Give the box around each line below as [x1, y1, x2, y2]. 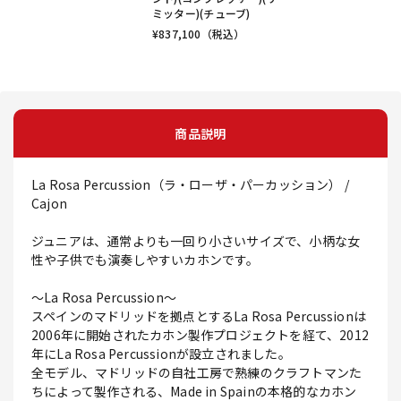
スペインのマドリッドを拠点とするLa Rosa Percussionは [31, 307, 366, 326]
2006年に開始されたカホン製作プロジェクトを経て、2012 [31, 326, 369, 345]
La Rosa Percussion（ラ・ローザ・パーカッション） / [31, 175, 350, 194]
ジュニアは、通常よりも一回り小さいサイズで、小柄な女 [31, 232, 361, 251]
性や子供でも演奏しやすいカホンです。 [31, 251, 260, 269]
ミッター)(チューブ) [152, 5, 251, 21]
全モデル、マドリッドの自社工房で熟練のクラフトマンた [31, 363, 363, 382]
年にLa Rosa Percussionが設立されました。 [31, 345, 291, 363]
